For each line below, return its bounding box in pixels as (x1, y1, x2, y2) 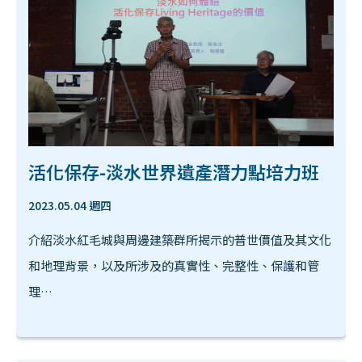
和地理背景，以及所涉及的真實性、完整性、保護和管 (28, 256, 319, 274)
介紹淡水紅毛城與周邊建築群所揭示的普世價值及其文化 (28, 230, 331, 248)
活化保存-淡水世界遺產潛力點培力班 (28, 158, 319, 184)
